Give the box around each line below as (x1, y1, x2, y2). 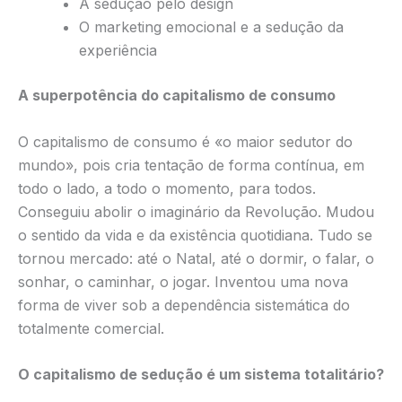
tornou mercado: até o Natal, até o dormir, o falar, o (18, 249, 374, 267)
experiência (79, 41, 157, 60)
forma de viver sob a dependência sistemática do (18, 295, 350, 314)
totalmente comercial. (18, 319, 164, 337)
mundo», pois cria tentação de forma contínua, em (18, 155, 364, 174)
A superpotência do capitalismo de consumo (18, 86, 336, 105)
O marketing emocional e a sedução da (79, 18, 344, 37)
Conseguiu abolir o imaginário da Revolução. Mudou (18, 202, 374, 221)
